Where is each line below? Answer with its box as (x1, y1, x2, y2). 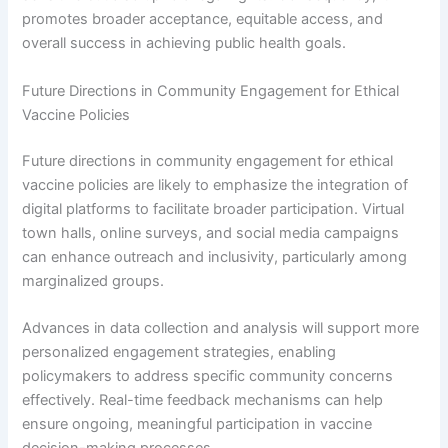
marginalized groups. (22, 271, 165, 290)
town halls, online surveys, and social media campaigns (22, 223, 400, 242)
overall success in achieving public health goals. (22, 34, 347, 53)
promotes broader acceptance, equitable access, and (22, 10, 384, 29)
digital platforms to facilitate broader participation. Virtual (22, 199, 405, 218)
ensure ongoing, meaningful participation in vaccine (22, 414, 373, 433)
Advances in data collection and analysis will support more (22, 318, 420, 337)
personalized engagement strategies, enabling (22, 342, 337, 361)
